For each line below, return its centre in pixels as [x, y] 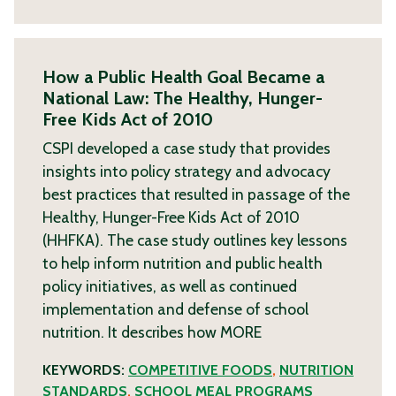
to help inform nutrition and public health [183, 263]
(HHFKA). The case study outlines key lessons [195, 240]
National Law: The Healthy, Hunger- [183, 99]
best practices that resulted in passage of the [196, 194]
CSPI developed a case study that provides [187, 148]
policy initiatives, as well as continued [170, 286]
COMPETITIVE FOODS [200, 369]
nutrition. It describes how [131, 332]
